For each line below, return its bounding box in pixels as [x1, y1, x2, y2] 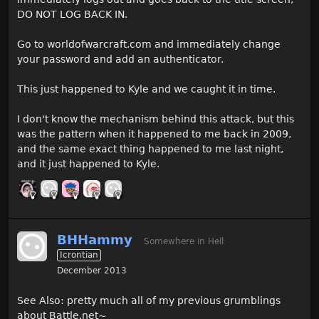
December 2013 [57, 265, 127, 276]
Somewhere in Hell [144, 236, 224, 246]
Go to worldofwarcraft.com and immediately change [17, 38, 281, 50]
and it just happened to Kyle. [17, 157, 159, 169]
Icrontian [60, 249, 98, 260]
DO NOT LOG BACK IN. [17, 8, 127, 20]
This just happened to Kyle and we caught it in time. [17, 83, 276, 95]
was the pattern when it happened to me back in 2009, [17, 127, 291, 140]
